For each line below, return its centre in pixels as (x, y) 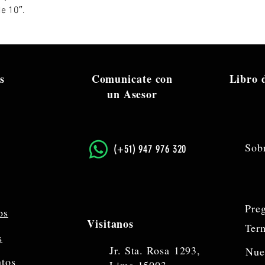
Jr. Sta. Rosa (142, 250)
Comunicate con (132, 79)
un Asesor (132, 94)
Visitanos (111, 224)
